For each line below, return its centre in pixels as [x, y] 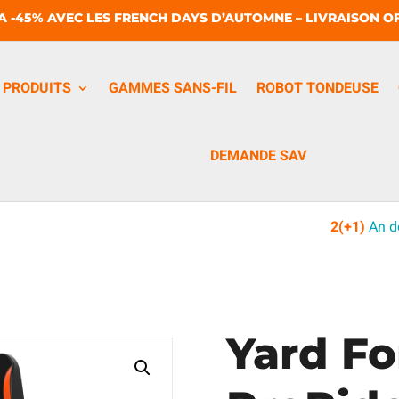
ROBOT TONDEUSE [318, 88]
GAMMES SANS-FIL [173, 88]
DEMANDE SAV [258, 155]
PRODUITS [37, 88]
